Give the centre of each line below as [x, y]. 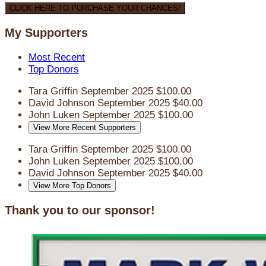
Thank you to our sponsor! [80, 210]
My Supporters [46, 33]
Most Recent [57, 58]
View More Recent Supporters [85, 128]
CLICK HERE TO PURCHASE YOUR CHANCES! [95, 8]
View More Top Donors [72, 186]
